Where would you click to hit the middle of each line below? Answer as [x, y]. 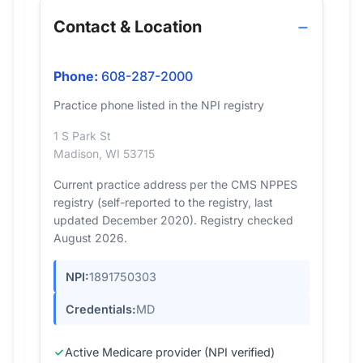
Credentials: [101, 309]
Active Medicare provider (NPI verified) [170, 352]
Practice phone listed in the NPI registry [159, 105]
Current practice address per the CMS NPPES [175, 184]
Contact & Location [128, 27]
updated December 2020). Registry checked [173, 220]
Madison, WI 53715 [104, 154]
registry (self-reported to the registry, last [163, 202]
